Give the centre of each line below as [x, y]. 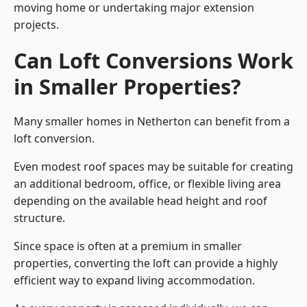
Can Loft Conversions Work [153, 61]
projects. [36, 25]
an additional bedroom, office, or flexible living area [147, 184]
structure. [39, 218]
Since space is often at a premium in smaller [128, 246]
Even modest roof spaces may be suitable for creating [153, 167]
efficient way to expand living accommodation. [134, 281]
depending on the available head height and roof [140, 201]
